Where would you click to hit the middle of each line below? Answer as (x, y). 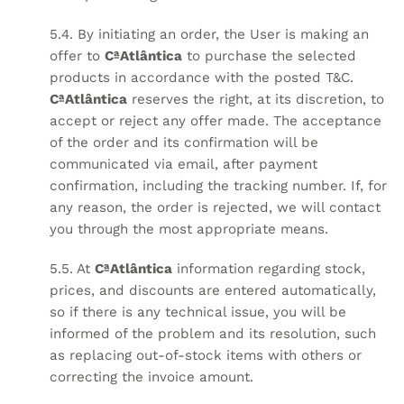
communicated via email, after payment (184, 165)
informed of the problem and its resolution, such (213, 333)
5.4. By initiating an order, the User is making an (209, 35)
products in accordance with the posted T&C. (202, 78)
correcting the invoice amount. (151, 376)
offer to (77, 56)
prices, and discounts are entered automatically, (213, 290)
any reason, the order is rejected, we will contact (215, 208)
